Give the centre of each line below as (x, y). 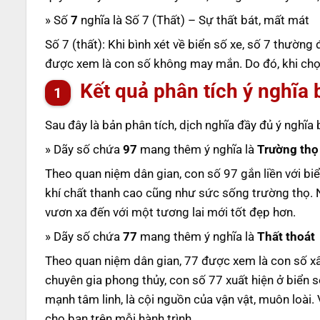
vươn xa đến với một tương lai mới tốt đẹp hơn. (170, 212)
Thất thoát (286, 236)
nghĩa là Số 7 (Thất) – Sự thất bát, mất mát (193, 20)
